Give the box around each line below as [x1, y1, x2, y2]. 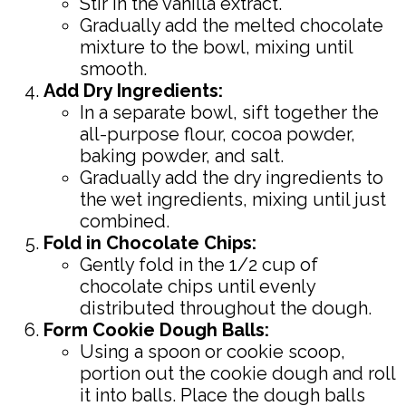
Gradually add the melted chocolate [80, 14, 383, 36]
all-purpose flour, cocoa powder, [80, 122, 355, 145]
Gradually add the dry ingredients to [80, 166, 383, 188]
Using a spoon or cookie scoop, [80, 340, 345, 362]
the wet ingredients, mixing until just [80, 188, 386, 210]
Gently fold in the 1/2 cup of [80, 253, 318, 275]
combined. [80, 209, 169, 232]
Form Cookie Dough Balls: [43, 318, 269, 341]
